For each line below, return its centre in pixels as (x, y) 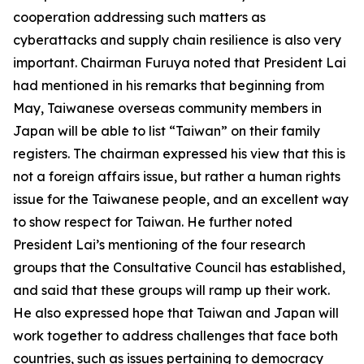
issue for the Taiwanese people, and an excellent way (181, 199)
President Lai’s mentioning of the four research (159, 245)
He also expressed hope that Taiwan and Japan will (176, 313)
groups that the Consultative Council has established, (179, 267)
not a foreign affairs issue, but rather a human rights (177, 176)
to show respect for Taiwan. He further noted (153, 222)
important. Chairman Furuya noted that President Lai (180, 63)
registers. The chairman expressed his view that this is (179, 154)
